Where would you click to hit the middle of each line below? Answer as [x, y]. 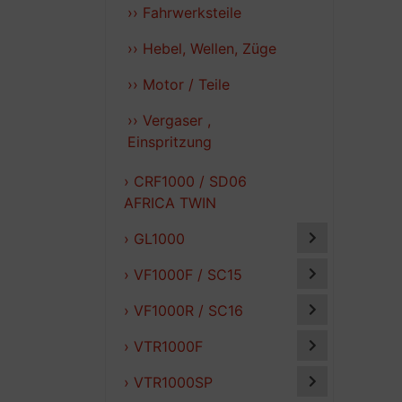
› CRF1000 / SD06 [185, 181]
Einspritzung [170, 141]
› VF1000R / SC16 [184, 310]
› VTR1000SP [168, 382]
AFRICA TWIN [170, 202]
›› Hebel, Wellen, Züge [202, 48]
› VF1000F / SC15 [183, 274]
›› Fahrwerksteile [184, 12]
